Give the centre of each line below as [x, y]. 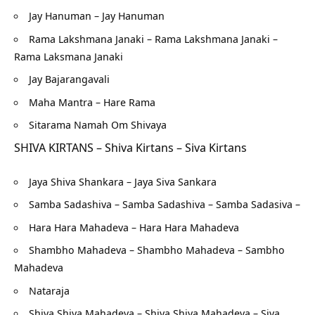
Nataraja [49, 290]
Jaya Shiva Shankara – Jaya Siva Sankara [123, 181]
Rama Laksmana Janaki [69, 56]
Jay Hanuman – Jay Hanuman [97, 16]
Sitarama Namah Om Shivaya [98, 125]
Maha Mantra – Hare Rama [92, 102]
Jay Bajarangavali [69, 79]
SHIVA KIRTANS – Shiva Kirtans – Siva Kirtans [130, 147]
